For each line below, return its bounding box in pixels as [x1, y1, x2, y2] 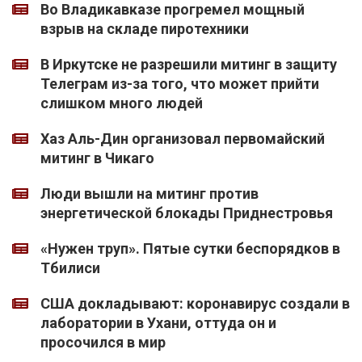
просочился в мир [40, 334, 166, 351]
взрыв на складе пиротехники [40, 20, 249, 38]
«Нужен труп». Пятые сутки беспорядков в [40, 240, 340, 258]
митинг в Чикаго [40, 149, 154, 167]
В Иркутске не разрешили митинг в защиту [40, 56, 337, 74]
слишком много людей [40, 95, 203, 112]
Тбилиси [40, 259, 100, 277]
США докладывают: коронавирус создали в [40, 295, 350, 313]
